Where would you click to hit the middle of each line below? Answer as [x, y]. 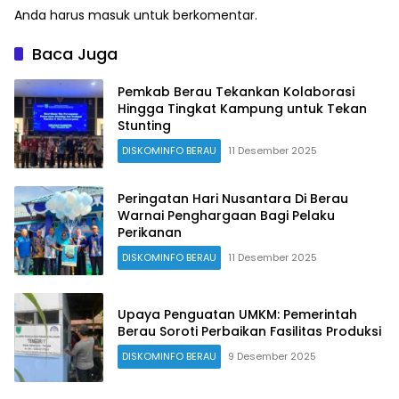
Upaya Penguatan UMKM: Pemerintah [237, 314]
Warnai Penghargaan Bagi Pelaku [226, 216]
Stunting [144, 126]
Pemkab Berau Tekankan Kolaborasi [236, 92]
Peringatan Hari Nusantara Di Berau [233, 199]
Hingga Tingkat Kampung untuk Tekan [242, 109]
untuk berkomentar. [194, 15]
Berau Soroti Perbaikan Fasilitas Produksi [249, 331]
